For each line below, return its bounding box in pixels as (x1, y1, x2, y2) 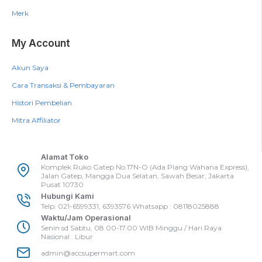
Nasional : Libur (41, 232, 93, 241)
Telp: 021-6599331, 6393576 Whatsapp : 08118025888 (41, 202, 219, 211)
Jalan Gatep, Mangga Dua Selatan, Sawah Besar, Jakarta (41, 171, 234, 180)
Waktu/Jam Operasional (41, 213, 131, 222)
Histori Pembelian (12, 98, 72, 107)
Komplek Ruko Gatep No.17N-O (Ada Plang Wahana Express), (41, 163, 249, 171)
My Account (12, 37, 70, 49)
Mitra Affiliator (12, 116, 61, 125)
